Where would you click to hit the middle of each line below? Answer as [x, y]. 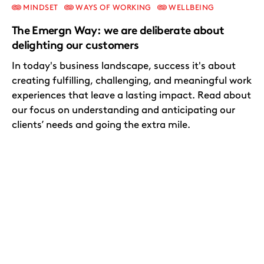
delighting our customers [75, 45]
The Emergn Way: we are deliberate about [118, 31]
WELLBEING [190, 8]
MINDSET [40, 8]
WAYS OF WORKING [112, 8]
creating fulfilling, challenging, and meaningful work [132, 80]
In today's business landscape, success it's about [124, 66]
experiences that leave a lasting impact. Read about [131, 95]
